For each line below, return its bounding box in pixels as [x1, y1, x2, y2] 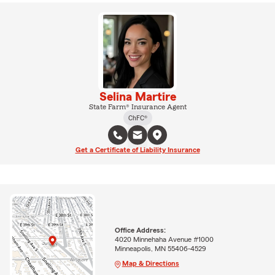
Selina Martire [99, 91, 176, 103]
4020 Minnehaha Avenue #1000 [114, 235, 214, 243]
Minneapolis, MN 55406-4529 [114, 244, 206, 252]
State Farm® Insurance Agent [88, 103, 187, 110]
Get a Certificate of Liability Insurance [75, 146, 200, 153]
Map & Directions [122, 259, 179, 267]
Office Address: [114, 226, 166, 234]
